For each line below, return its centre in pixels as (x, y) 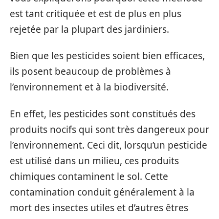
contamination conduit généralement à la (102, 192)
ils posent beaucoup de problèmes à (90, 72)
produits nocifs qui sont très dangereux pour (109, 129)
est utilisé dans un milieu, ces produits (94, 161)
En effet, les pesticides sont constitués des (103, 114)
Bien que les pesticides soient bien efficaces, (107, 56)
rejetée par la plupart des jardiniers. (89, 29)
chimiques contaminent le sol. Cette (89, 176)
